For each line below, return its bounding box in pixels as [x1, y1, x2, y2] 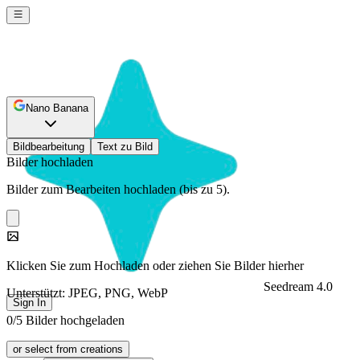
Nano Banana [26, 102, 88, 114]
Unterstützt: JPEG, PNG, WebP [6, 286, 168, 300]
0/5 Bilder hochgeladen [6, 313, 125, 327]
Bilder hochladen [6, 155, 93, 169]
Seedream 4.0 [264, 280, 333, 294]
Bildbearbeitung [13, 141, 84, 153]
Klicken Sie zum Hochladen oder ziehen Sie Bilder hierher [6, 259, 304, 272]
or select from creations [13, 343, 123, 355]
